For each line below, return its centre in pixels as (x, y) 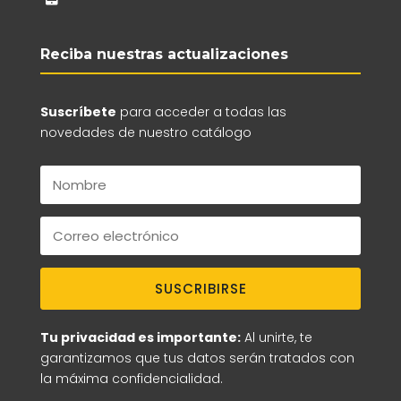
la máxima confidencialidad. (131, 378)
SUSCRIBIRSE (200, 288)
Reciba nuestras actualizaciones (164, 54)
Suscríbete (78, 111)
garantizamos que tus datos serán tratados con (197, 358)
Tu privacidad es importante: (140, 337)
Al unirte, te (276, 337)
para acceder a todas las (201, 111)
